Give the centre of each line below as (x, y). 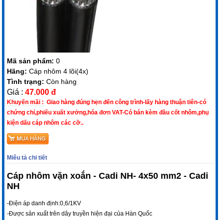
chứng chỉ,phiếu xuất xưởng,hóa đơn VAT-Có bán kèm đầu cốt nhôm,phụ (108, 112)
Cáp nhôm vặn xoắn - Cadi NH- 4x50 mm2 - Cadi (108, 176)
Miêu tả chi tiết (27, 157)
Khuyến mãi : (26, 102)
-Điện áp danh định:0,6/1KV (44, 204)
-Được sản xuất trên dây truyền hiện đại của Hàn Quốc (80, 214)
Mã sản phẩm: (32, 61)
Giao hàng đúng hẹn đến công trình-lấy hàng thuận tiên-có (125, 102)
